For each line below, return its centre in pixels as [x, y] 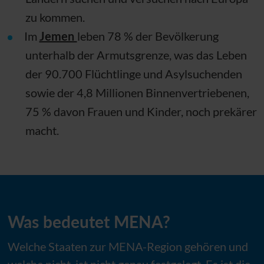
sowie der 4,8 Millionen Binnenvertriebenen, [137, 92]
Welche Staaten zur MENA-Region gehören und [128, 246]
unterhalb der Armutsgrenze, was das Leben [136, 55]
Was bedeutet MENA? [89, 221]
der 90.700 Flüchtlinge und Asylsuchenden [133, 73]
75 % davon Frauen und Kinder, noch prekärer [141, 111]
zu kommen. [55, 17]
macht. [42, 130]
